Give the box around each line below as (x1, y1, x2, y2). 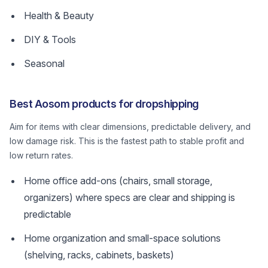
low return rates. (10, 150, 73, 160)
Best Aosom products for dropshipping (10, 98, 199, 110)
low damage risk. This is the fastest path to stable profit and (10, 136, 244, 146)
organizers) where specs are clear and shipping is (24, 191, 235, 203)
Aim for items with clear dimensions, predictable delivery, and (10, 121, 251, 132)
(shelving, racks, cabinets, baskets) (24, 249, 174, 261)
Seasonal (24, 57, 65, 69)
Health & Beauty (24, 10, 94, 22)
